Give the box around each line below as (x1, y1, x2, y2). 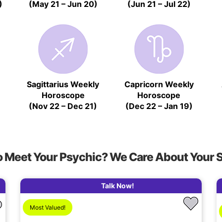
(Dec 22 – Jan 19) (125, 101, 193, 111)
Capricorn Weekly (124, 79, 194, 89)
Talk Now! (101, 181, 134, 190)
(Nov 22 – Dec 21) (29, 101, 98, 111)
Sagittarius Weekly (27, 79, 100, 89)
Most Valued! (29, 204, 65, 212)
